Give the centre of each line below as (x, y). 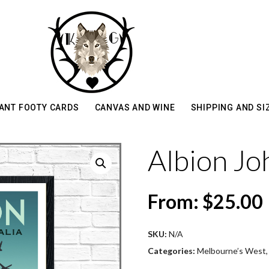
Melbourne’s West (231, 251)
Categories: (171, 251)
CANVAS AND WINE (135, 107)
